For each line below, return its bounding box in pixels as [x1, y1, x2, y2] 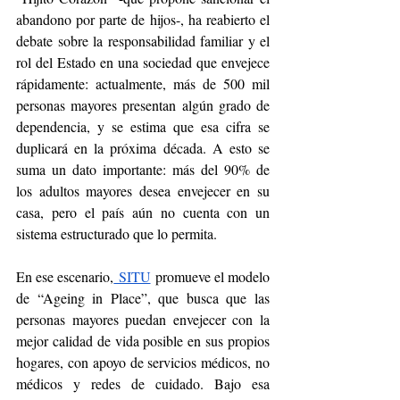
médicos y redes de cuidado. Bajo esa [16, 374, 270, 394]
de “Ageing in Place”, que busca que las [16, 288, 270, 308]
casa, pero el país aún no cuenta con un [16, 203, 270, 222]
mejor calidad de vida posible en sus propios [16, 331, 270, 351]
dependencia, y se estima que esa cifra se [16, 117, 270, 137]
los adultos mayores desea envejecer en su [16, 181, 270, 201]
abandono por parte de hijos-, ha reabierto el [16, 10, 270, 29]
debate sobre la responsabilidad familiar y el [16, 31, 270, 51]
